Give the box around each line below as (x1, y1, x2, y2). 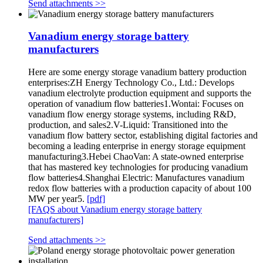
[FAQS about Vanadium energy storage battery (28, 204, 202, 215)
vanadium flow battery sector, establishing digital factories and (28, 130, 258, 141)
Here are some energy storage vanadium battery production (28, 67, 247, 77)
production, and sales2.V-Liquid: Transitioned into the (28, 120, 228, 130)
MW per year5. (28, 194, 87, 204)
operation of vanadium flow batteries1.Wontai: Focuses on (28, 99, 244, 109)
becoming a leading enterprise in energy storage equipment (28, 141, 245, 151)
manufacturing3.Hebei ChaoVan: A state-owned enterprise (28, 151, 244, 162)
